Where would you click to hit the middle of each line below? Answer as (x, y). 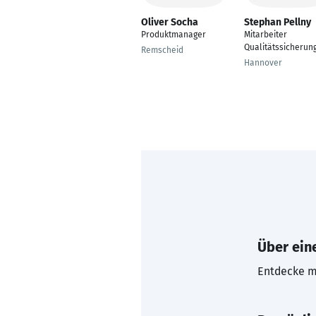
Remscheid (162, 50)
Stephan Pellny (278, 22)
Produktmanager (174, 35)
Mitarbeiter (266, 35)
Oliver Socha (170, 22)
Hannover (263, 63)
